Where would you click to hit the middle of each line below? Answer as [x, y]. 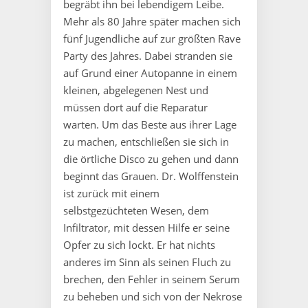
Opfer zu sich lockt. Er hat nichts [139, 245]
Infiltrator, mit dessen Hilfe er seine [146, 228]
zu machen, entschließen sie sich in [146, 142]
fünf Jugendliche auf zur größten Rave [152, 39]
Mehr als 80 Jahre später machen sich [152, 22]
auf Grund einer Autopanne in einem [150, 73]
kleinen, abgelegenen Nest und [136, 90]
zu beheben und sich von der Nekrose [153, 297]
